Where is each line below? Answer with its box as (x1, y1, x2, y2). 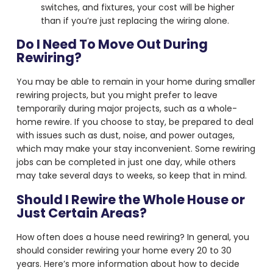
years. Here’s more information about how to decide (16, 258, 239, 271)
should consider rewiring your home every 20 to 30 (16, 244, 232, 257)
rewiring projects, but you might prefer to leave (16, 89, 218, 102)
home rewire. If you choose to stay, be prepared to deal (16, 116, 253, 129)
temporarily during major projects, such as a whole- (16, 102, 237, 115)
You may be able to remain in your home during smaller (16, 76, 255, 88)
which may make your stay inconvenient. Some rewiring (16, 143, 255, 155)
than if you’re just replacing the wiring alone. (40, 14, 232, 27)
